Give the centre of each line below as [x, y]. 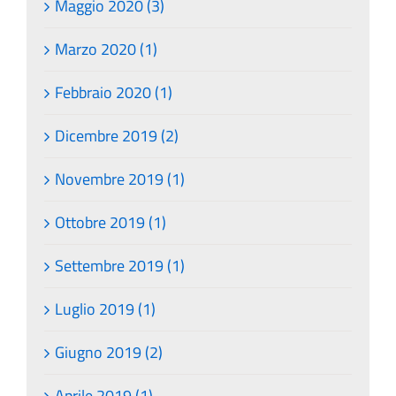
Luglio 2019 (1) [105, 308]
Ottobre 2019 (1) [110, 222]
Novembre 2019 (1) [120, 179]
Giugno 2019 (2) [109, 352]
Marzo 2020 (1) [106, 49]
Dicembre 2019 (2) [117, 135]
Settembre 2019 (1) [120, 265]
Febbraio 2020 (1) [114, 92]
